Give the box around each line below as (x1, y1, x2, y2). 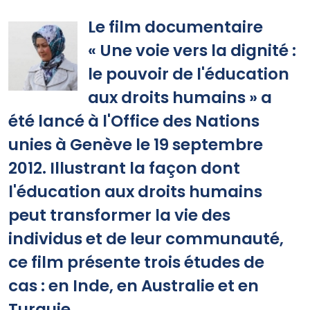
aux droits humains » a (88, 86, 273, 109)
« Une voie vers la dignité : (88, 39, 297, 62)
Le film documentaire (88, 16, 264, 39)
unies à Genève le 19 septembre (8, 134, 263, 156)
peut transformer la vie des (8, 204, 230, 227)
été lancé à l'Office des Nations (8, 110, 259, 133)
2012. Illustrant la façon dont (8, 157, 240, 180)
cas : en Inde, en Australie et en (8, 275, 259, 298)
